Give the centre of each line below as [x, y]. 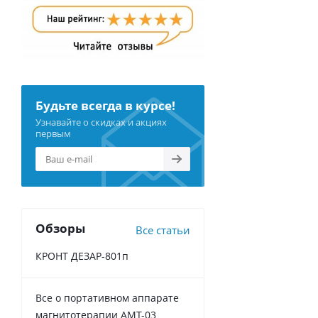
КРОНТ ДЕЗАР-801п [82, 256]
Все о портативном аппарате [107, 298]
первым [53, 134]
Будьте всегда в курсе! [105, 106]
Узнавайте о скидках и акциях [101, 122]
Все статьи [163, 230]
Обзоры [60, 229]
